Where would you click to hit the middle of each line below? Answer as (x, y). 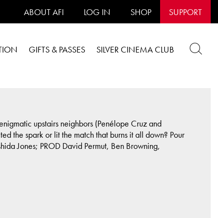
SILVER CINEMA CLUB (135, 49)
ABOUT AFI (44, 12)
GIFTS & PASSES (57, 49)
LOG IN (97, 12)
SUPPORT (185, 12)
